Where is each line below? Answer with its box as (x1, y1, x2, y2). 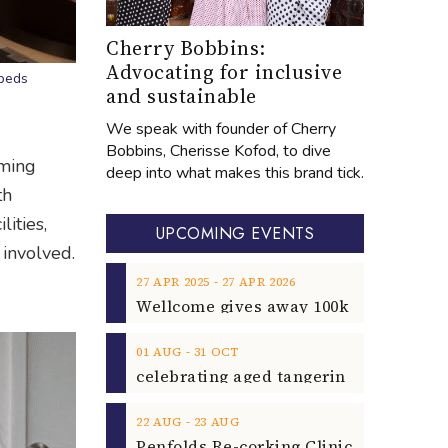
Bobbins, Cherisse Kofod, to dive (106, 139, 331, 162)
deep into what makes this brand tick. (106, 161, 364, 184)
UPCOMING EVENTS (155, 221, 315, 245)
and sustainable (106, 81, 257, 110)
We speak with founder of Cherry (106, 117, 336, 140)
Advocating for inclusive (106, 57, 342, 86)
